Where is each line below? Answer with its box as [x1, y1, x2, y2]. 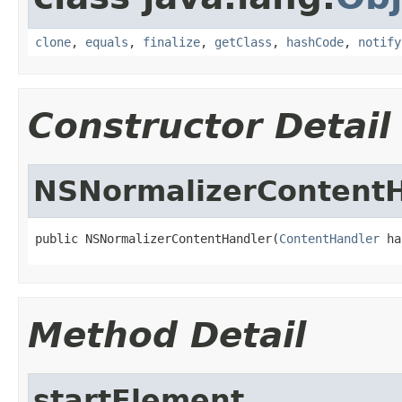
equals [85, 34, 128, 49]
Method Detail [28, 314, 306, 355]
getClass [214, 34, 272, 49]
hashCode [286, 34, 344, 49]
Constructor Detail [28, 105, 390, 146]
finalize [143, 34, 200, 49]
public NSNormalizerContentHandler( [35, 231, 279, 246]
